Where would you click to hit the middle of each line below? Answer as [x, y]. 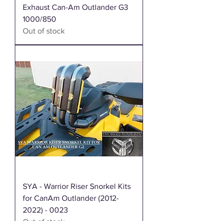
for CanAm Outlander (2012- [71, 198]
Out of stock [44, 31]
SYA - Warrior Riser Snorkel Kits [77, 186]
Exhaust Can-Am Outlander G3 [75, 7]
